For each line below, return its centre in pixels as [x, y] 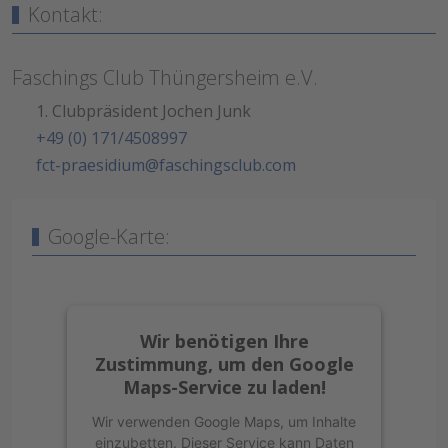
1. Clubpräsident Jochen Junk [141, 110]
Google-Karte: [109, 236]
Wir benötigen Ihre [224, 340]
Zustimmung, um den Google [224, 363]
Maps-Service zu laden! [224, 386]
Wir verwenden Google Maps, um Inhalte [224, 421]
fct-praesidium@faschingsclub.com [166, 164]
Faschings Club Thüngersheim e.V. [165, 77]
